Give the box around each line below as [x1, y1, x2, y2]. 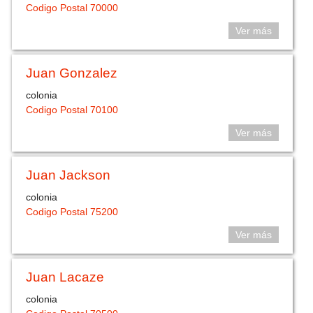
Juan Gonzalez [26, 65, 118, 80]
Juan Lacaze [26, 269, 105, 284]
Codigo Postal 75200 [26, 206, 119, 218]
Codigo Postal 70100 [26, 104, 119, 116]
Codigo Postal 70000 [26, 2, 119, 14]
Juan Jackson [26, 167, 111, 182]
